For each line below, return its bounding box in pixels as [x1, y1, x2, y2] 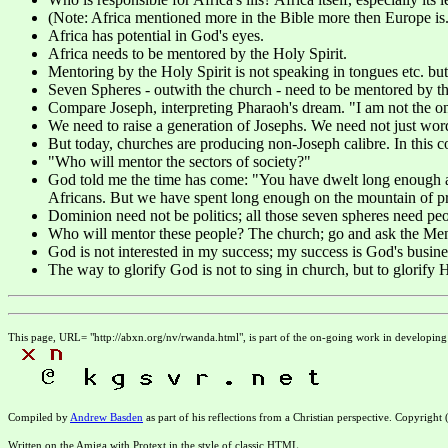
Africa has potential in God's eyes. [48, 26, 264, 44]
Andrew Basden [70, 410, 143, 423]
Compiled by [8, 410, 70, 423]
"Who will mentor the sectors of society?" [48, 152, 311, 170]
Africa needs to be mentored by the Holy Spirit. [48, 44, 347, 62]
